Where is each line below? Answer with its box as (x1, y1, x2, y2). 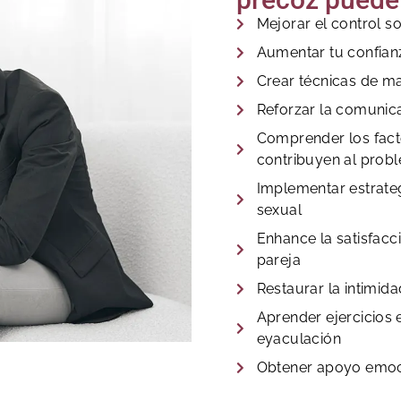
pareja (256, 251, 301, 269)
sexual (256, 200, 302, 218)
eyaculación (256, 329, 341, 347)
